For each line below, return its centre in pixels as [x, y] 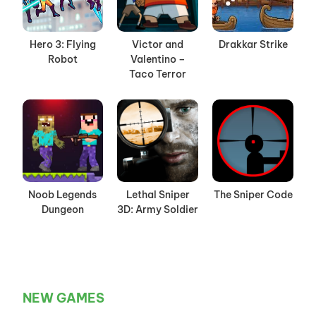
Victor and [158, 45]
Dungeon [62, 210]
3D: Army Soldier [158, 210]
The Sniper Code [253, 195]
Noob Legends [63, 195]
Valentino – [158, 60]
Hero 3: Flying [62, 45]
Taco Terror [158, 74]
